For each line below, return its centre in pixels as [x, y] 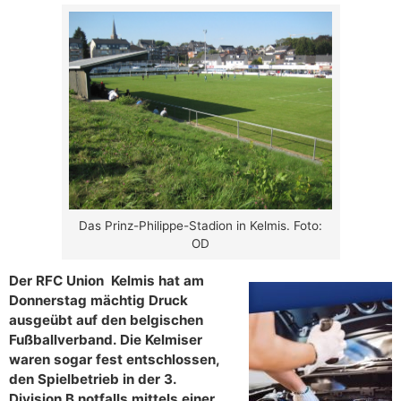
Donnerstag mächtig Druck [98, 300]
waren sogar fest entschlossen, [114, 359]
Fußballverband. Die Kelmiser [106, 339]
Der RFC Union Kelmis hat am [107, 280]
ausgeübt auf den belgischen [106, 320]
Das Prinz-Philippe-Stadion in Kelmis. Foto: [200, 226]
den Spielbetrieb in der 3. [93, 379]
